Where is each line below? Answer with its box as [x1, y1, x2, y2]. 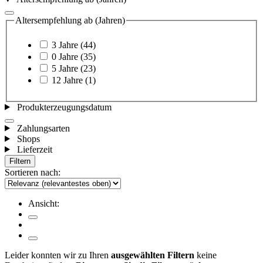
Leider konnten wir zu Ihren [5, 249, 111, 260]
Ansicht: [28, 198, 59, 208]
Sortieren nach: [5, 167, 60, 177]
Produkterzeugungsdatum [16, 102, 112, 112]
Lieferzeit [16, 144, 52, 154]
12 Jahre [52, 75, 83, 85]
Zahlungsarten [16, 123, 70, 133]
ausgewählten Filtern [111, 249, 194, 260]
